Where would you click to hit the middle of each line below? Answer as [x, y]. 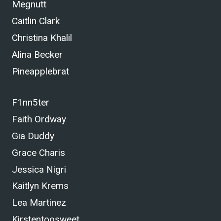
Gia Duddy [33, 136]
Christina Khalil [42, 38]
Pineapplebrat [40, 71]
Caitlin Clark [36, 21]
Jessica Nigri [39, 169]
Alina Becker [37, 54]
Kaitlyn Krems [40, 186]
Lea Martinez [39, 203]
